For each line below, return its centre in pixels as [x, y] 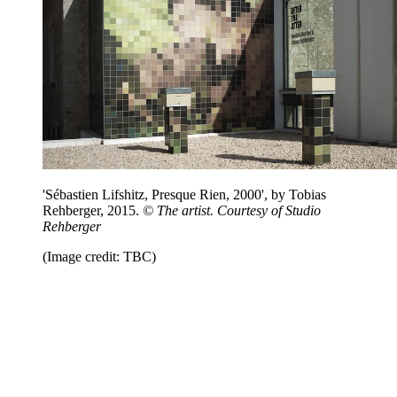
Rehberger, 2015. [91, 211]
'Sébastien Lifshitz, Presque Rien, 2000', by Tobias [184, 195]
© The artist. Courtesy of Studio [230, 211]
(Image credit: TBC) [99, 257]
